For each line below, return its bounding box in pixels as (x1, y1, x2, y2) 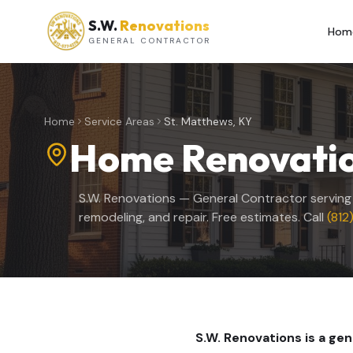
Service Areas (84, 114, 154, 128)
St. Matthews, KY (164, 114, 252, 128)
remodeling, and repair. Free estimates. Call (79, 209, 327, 225)
